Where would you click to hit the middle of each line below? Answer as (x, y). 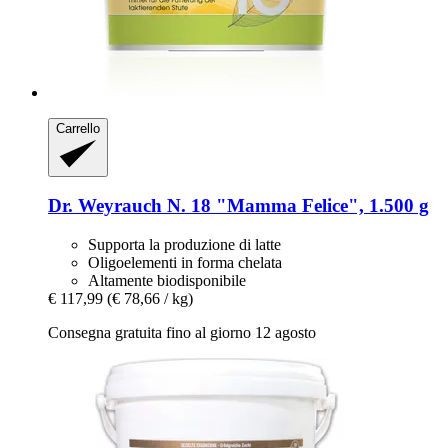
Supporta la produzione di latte (184, 245)
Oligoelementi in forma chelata (185, 263)
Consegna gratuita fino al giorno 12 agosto (182, 333)
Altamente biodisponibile (167, 281)
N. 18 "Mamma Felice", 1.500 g (295, 206)
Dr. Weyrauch (105, 206)
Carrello (78, 129)
